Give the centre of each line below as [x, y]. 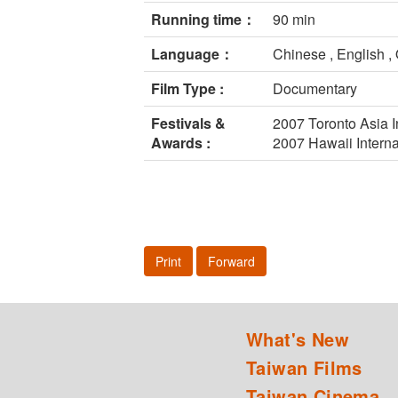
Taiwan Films [304, 368]
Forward [231, 262]
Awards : [181, 143]
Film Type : [187, 89]
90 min [294, 20]
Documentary [315, 89]
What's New [298, 339]
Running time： [203, 20]
